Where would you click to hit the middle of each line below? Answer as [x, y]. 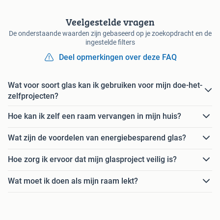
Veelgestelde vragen [110, 22]
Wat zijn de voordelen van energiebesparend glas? [97, 138]
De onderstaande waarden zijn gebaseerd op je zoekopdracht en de [110, 33]
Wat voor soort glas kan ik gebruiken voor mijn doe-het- [105, 85]
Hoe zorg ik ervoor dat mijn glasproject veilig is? [92, 160]
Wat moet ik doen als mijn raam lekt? [73, 181]
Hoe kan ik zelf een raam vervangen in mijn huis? [95, 116]
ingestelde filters [110, 42]
